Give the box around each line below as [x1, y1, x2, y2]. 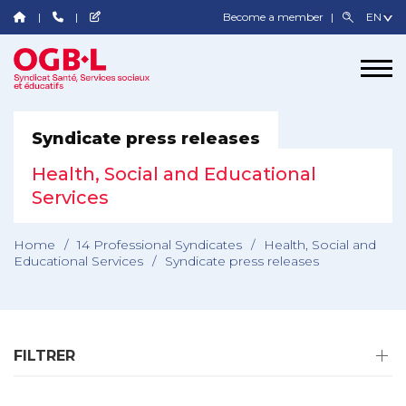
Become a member [223, 10, 327, 24]
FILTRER [14, 347, 75, 365]
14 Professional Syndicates [77, 237, 242, 254]
